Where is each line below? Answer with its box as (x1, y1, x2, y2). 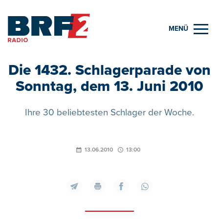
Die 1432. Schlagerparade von (8, 61, 211, 80)
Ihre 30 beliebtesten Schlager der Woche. (25, 107, 194, 119)
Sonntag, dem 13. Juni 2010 (16, 77, 203, 96)
